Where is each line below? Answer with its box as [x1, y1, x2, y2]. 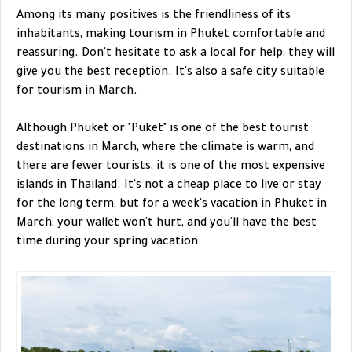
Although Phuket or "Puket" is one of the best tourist [16, 123, 309, 137]
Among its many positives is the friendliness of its [16, 10, 291, 24]
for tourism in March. [16, 86, 137, 99]
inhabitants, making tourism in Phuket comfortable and [16, 29, 325, 42]
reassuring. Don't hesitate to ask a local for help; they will [16, 48, 335, 61]
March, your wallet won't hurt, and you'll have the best [16, 218, 317, 231]
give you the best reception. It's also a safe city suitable [16, 67, 324, 80]
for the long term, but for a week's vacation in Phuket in [16, 199, 327, 212]
